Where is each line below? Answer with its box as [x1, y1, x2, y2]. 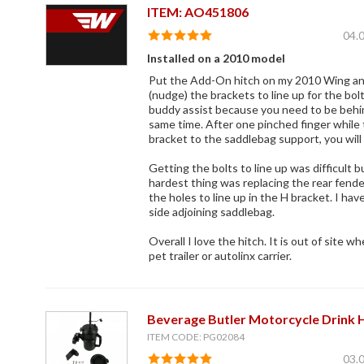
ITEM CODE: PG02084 [146, 331, 245, 344]
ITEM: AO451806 [146, 4, 249, 20]
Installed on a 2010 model [146, 51, 285, 66]
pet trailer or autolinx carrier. [148, 249, 292, 263]
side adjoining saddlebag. [148, 205, 275, 219]
